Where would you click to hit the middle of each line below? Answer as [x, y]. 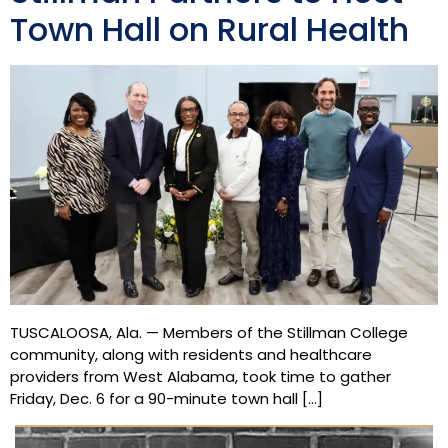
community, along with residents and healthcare [191, 355]
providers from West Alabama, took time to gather [200, 377]
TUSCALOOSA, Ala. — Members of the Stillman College [209, 333]
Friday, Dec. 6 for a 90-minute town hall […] [166, 399]
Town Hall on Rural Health [209, 29]
